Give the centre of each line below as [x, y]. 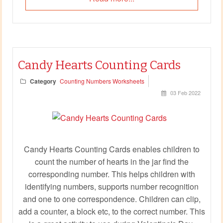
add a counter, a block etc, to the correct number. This [111, 211]
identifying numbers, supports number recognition [111, 186]
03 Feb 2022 [185, 92]
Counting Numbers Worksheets [102, 81]
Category [43, 81]
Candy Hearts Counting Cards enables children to [111, 149]
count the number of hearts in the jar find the [111, 161]
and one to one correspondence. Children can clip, [111, 199]
